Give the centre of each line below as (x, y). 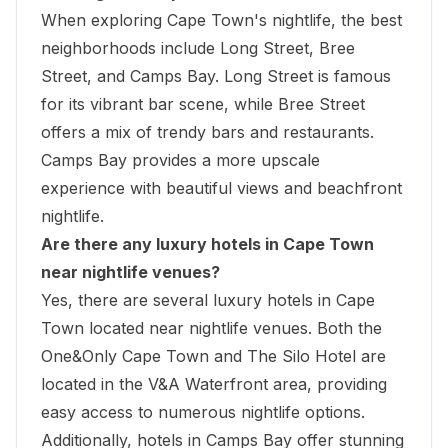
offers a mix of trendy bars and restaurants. (207, 131)
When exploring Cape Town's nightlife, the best (221, 19)
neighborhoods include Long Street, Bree (198, 47)
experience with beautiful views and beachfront (221, 187)
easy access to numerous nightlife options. (203, 411)
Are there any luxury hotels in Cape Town (207, 243)
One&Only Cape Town (125, 355)
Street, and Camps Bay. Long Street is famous (216, 75)
